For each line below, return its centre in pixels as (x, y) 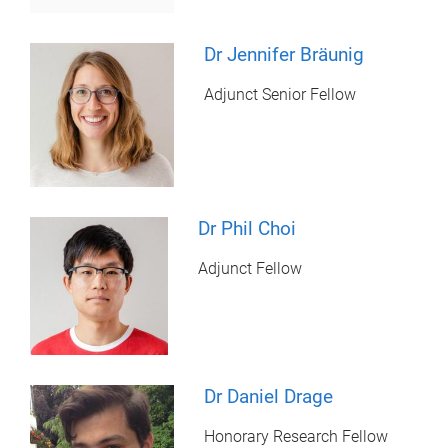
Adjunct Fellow (250, 269)
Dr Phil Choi (247, 229)
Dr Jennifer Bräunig (284, 54)
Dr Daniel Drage (269, 397)
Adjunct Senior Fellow (280, 94)
